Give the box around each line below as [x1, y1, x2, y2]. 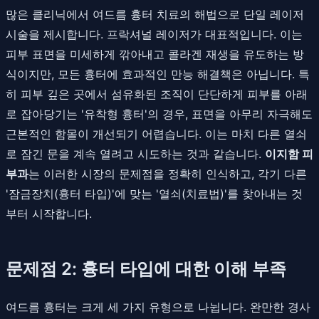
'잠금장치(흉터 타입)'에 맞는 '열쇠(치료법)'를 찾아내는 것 [6, 186, 303, 201]
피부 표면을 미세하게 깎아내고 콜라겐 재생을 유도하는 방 [6, 46, 304, 61]
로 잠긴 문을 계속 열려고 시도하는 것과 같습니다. [6, 146, 265, 161]
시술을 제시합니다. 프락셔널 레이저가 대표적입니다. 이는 [6, 26, 303, 41]
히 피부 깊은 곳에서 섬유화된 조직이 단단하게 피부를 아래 [6, 86, 308, 101]
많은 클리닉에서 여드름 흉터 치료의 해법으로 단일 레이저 [6, 6, 304, 21]
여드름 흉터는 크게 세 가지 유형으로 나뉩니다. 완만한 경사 [6, 299, 310, 314]
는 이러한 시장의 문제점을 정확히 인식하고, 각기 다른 [28, 166, 307, 181]
